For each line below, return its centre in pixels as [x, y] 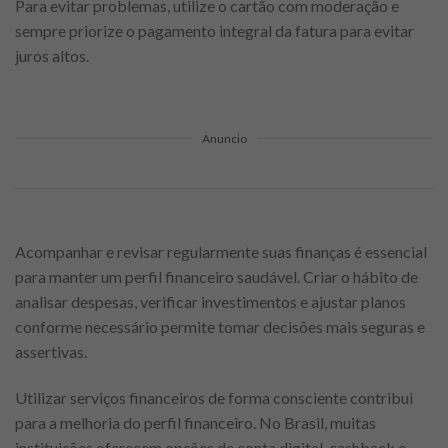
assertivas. [51, 351]
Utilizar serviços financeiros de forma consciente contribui [214, 397]
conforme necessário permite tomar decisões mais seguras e [220, 326]
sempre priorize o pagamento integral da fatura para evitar [214, 30]
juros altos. [52, 55]
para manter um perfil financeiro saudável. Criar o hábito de [216, 276]
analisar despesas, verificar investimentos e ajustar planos [210, 301]
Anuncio [224, 138]
